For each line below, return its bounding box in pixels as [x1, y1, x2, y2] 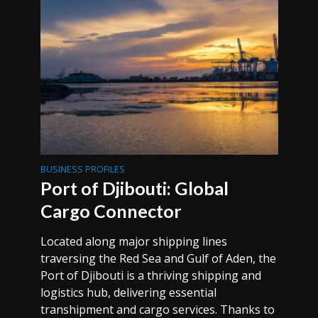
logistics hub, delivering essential [40, 285, 216, 300]
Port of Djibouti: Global [40, 177, 229, 199]
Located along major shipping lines [40, 234, 227, 249]
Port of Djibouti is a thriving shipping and [40, 268, 261, 283]
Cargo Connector [40, 200, 182, 221]
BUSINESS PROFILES [40, 163, 125, 175]
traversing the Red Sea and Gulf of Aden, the [40, 251, 276, 266]
